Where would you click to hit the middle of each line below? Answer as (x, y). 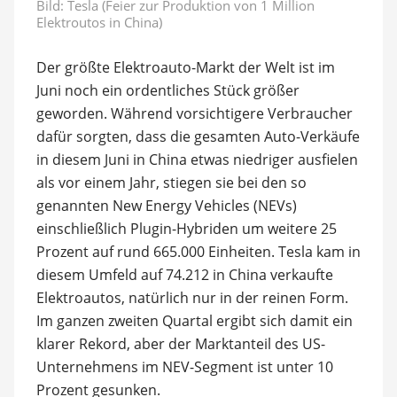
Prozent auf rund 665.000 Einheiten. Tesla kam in (198, 251)
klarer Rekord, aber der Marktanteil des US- (180, 343)
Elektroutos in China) (99, 22)
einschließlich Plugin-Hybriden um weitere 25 (186, 228)
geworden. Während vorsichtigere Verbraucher (194, 113)
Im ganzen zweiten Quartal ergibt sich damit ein (194, 320)
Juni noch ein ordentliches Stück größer (167, 90)
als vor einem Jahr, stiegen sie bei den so (171, 182)
